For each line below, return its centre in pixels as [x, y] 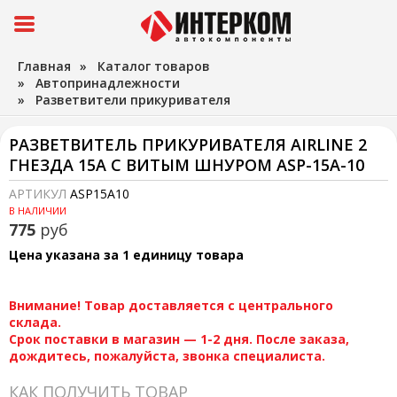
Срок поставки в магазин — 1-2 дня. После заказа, [179, 339]
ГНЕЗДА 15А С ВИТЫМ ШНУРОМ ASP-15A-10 [187, 165]
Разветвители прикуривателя [133, 100]
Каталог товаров [154, 66]
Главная [44, 66]
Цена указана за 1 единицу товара [126, 255]
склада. [35, 322]
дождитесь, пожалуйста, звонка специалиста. [167, 356]
